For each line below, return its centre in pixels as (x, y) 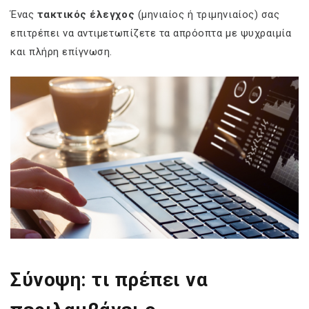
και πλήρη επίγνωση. (61, 51)
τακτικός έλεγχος (86, 14)
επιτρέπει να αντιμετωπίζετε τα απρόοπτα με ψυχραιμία (151, 33)
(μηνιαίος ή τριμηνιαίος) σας (207, 14)
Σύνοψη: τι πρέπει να (109, 279)
